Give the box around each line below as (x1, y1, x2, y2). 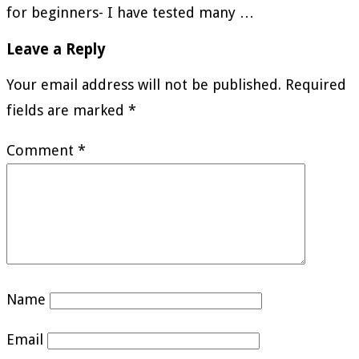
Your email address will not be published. (6, 76, 281, 94)
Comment (6, 142, 78, 159)
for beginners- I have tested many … (6, 3, 254, 21)
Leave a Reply (6, 40, 106, 58)
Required (285, 76, 346, 94)
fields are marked (6, 102, 128, 119)
